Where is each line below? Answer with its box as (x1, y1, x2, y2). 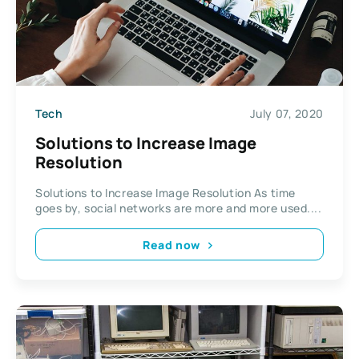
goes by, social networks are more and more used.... (35, 200, 322, 216)
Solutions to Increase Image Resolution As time (35, 185, 296, 201)
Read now (143, 236, 200, 252)
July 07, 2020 (249, 105, 324, 121)
